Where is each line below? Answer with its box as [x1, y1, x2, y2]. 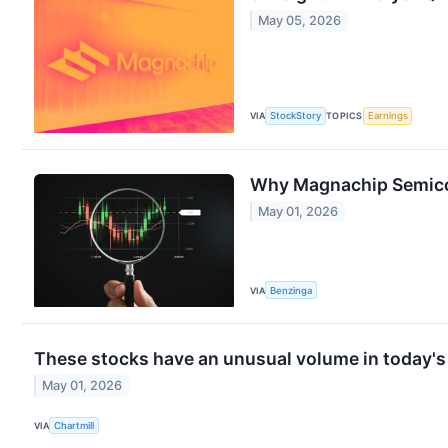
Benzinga [270, 284, 313, 296]
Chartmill [54, 419, 95, 431]
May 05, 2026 [258, 13, 342, 28]
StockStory [270, 110, 322, 122]
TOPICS [326, 110, 363, 122]
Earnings [367, 110, 408, 122]
